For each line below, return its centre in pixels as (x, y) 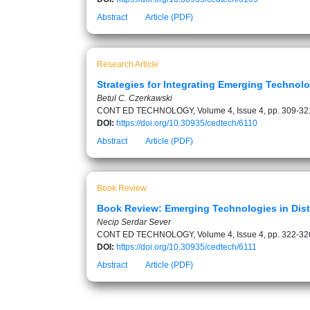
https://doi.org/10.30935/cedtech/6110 (187, 123)
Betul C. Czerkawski (135, 98)
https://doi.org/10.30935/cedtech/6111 (186, 247)
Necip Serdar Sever (134, 222)
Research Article (128, 64)
